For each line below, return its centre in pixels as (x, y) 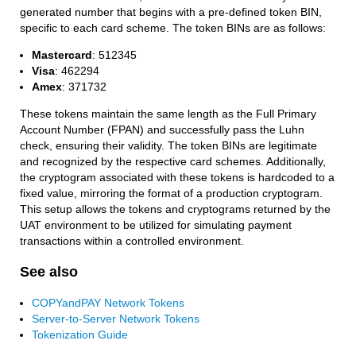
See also (49, 271)
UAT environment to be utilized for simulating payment (156, 224)
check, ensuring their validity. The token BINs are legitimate (168, 145)
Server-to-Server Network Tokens (116, 318)
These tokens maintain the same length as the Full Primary (168, 113)
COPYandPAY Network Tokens (108, 302)
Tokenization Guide (80, 334)
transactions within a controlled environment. (132, 240)
